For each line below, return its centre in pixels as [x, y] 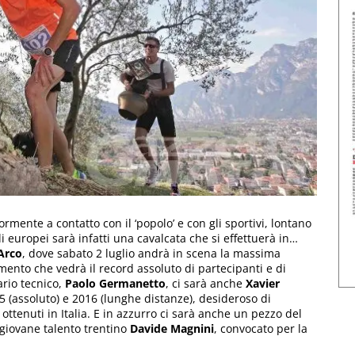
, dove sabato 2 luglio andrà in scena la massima [151, 253]
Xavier [263, 283]
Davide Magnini [172, 328]
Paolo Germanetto [115, 283]
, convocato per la [261, 328]
